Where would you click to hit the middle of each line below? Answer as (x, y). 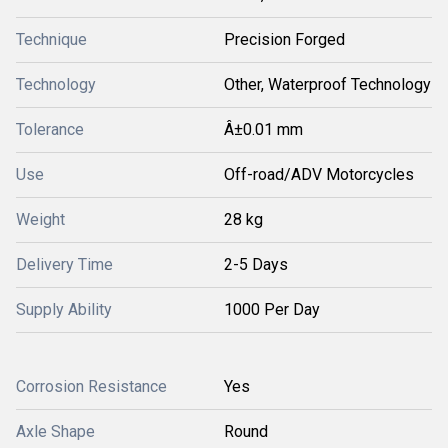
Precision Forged (284, 39)
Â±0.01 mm (263, 129)
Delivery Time (64, 264)
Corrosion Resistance (91, 386)
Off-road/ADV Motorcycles (319, 174)
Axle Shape (55, 431)
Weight (40, 219)
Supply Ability (64, 309)
